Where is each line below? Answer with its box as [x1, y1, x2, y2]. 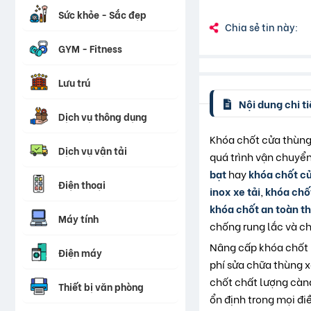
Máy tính [58, 210, 99, 226]
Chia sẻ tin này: [225, 19, 298, 35]
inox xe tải [210, 183, 260, 199]
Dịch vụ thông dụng [58, 108, 147, 124]
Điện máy [58, 244, 102, 260]
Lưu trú [58, 74, 90, 90]
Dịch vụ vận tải [58, 142, 127, 158]
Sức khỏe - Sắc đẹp [58, 6, 146, 22]
